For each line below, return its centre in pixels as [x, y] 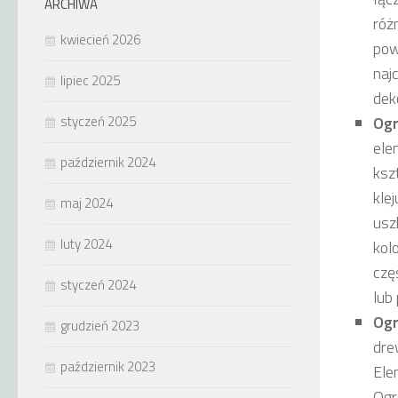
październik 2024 [108, 162]
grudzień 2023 [100, 326]
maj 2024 [87, 203]
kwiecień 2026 [100, 40]
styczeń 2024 [98, 285]
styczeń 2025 [98, 121]
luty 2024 [86, 244]
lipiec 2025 [90, 80]
